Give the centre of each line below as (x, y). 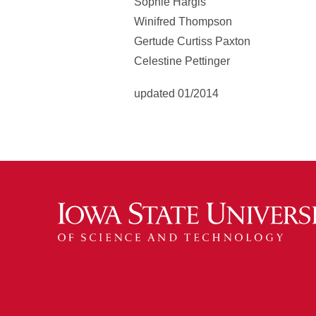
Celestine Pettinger (182, 61)
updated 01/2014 (176, 93)
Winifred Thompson (183, 22)
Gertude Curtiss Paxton (192, 41)
